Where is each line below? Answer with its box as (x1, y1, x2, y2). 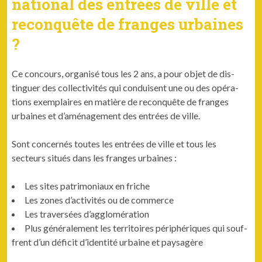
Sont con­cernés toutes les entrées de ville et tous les (12, 137, 217, 149)
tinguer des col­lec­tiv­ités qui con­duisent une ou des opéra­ (12, 81, 239, 93)
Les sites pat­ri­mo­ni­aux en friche (25, 180, 150, 191)
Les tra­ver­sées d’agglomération (25, 208, 150, 219)
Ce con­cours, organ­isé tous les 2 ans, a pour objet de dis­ (12, 67, 235, 79)
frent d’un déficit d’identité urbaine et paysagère (12, 236, 204, 247)
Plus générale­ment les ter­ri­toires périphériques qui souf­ (25, 222, 248, 233)
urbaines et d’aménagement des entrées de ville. (12, 109, 201, 121)
